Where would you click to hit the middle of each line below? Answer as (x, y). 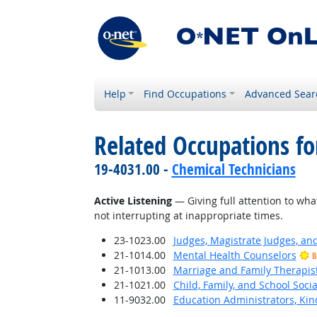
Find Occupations (185, 94)
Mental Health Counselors (235, 255)
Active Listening (133, 201)
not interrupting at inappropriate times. (188, 215)
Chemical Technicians (234, 169)
